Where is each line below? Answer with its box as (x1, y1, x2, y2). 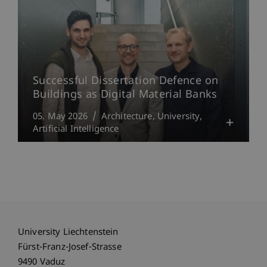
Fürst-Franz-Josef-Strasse (18, 242, 122, 254)
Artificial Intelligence (33, 124, 119, 136)
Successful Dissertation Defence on (33, 74, 219, 89)
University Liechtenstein (18, 227, 119, 239)
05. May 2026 (33, 111, 88, 123)
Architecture (101, 111, 153, 123)
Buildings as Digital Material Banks (33, 88, 218, 103)
